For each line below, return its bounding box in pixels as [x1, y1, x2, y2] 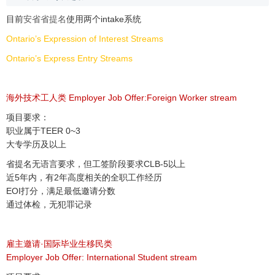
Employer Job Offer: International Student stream [6, 252, 197, 263]
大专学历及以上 [6, 139, 66, 150]
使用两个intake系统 [66, 14, 141, 25]
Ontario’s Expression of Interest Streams [6, 34, 163, 44]
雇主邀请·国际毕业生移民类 [6, 239, 112, 249]
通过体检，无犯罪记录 [6, 199, 92, 210]
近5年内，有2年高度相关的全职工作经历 [6, 172, 162, 183]
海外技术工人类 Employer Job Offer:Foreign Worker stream [6, 93, 237, 103]
